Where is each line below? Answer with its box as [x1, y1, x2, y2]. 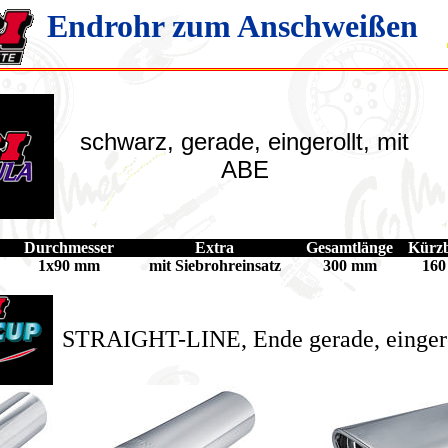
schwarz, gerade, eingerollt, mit [80, 128, 409, 155]
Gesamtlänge [306, 239, 393, 256]
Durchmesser [24, 239, 114, 256]
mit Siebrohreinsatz [148, 257, 281, 274]
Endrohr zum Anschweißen [46, 8, 418, 44]
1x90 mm [38, 257, 100, 274]
